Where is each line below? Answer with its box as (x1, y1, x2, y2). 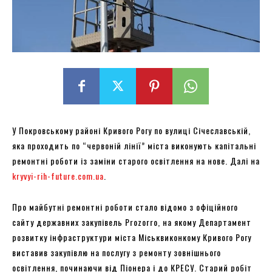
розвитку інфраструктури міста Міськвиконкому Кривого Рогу (12, 230, 251, 243)
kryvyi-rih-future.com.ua (12, 169, 104, 182)
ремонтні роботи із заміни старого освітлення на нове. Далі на (12, 154, 260, 167)
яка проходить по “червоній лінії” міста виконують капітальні (12, 138, 256, 152)
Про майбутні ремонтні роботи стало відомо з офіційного (12, 200, 238, 213)
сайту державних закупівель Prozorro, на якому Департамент (12, 215, 251, 228)
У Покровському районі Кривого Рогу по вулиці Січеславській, (12, 123, 251, 137)
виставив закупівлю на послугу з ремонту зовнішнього (12, 245, 221, 259)
